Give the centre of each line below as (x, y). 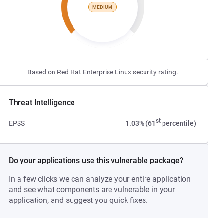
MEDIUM (103, 7)
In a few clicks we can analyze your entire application (100, 179)
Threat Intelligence (42, 102)
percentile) (178, 123)
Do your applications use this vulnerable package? (96, 160)
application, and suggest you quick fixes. (79, 200)
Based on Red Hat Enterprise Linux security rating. (102, 72)
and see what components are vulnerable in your (92, 190)
